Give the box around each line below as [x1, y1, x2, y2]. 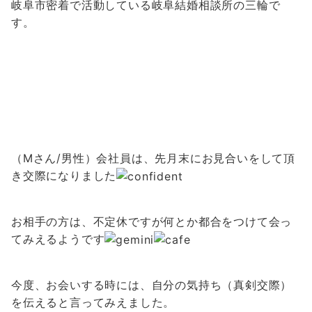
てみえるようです [11, 232, 105, 247]
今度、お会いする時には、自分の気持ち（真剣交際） [11, 278, 292, 292]
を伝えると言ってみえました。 [11, 295, 175, 310]
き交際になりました [11, 169, 117, 182]
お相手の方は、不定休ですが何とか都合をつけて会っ [11, 214, 292, 229]
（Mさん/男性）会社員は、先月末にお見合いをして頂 [11, 151, 295, 165]
